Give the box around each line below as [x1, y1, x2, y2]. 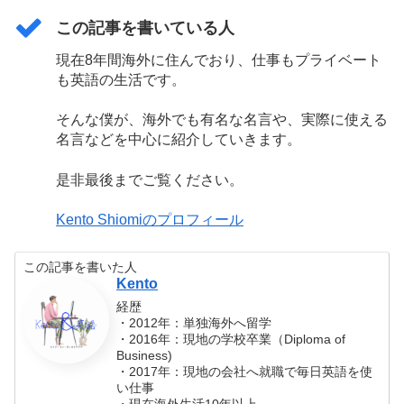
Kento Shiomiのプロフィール [56, 212, 243, 228]
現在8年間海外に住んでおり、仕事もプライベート [56, 52, 381, 69]
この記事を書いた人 [23, 259, 138, 274]
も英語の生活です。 [56, 72, 186, 88]
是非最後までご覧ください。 [56, 171, 243, 188]
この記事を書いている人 [56, 19, 234, 38]
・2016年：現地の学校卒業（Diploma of [116, 332, 346, 347]
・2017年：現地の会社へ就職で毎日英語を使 [116, 364, 373, 380]
